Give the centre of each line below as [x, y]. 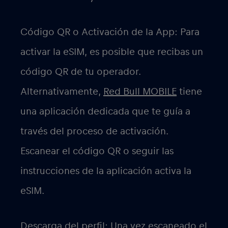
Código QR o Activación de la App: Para [110, 32]
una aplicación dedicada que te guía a [105, 112]
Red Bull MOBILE [140, 92]
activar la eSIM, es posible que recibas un [112, 52]
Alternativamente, [62, 92]
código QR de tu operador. [81, 72]
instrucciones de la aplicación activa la [106, 171]
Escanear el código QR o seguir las [97, 151]
